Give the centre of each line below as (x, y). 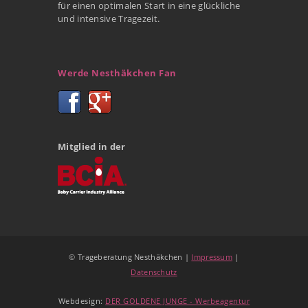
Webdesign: (82, 300)
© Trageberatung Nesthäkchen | (130, 256)
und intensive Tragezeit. (109, 18)
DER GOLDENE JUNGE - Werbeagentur (178, 300)
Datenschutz (154, 272)
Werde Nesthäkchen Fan (117, 73)
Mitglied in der (92, 146)
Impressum (212, 256)
